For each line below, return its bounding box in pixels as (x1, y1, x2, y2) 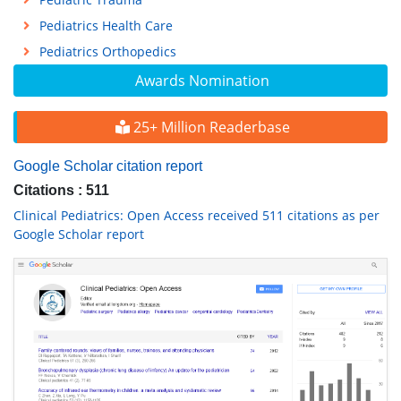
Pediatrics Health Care (38, 16, 173, 34)
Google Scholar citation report (13, 158, 202, 174)
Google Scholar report (13, 225, 144, 243)
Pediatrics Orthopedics (38, 42, 176, 60)
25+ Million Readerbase (129, 116, 290, 137)
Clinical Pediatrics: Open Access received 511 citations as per (13, 206, 380, 224)
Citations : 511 (13, 182, 109, 198)
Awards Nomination (135, 70, 269, 90)
